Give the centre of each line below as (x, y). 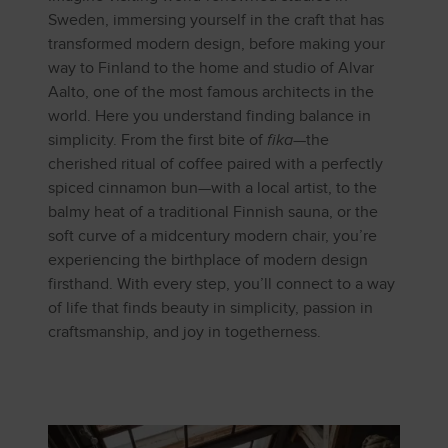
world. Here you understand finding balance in (209, 116)
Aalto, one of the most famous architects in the (211, 92)
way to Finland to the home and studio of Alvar (211, 68)
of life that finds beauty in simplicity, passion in (210, 308)
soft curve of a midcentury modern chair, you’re (212, 236)
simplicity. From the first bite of (157, 140)
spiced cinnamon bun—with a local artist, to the (212, 188)
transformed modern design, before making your (216, 44)
